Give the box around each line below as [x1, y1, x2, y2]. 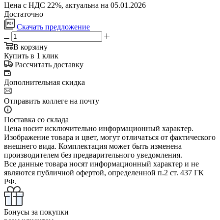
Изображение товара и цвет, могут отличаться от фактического [4, 133, 216, 141]
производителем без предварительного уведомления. [4, 150, 182, 159]
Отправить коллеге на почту [4, 96, 99, 105]
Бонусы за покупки [4, 207, 69, 216]
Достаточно [4, 9, 43, 18]
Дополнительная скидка [4, 78, 85, 86]
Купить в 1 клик [4, 51, 58, 60]
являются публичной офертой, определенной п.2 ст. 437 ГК [4, 168, 204, 177]
